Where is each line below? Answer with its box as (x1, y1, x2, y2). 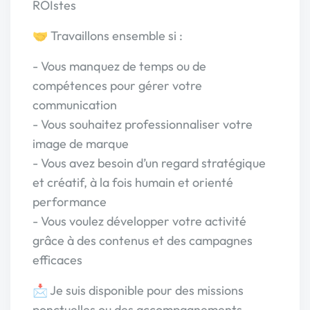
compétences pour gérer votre (33, 77, 202, 93)
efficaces (33, 252, 82, 268)
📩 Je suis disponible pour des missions (33, 282, 244, 298)
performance (33, 194, 107, 210)
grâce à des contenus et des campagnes (33, 232, 253, 248)
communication (33, 97, 117, 113)
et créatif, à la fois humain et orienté (33, 174, 233, 190)
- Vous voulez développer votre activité (33, 213, 246, 229)
